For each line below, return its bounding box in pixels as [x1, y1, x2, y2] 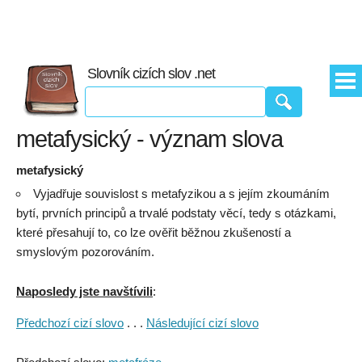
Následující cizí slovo [146, 316, 259, 330]
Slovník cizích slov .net [87, 65, 215, 82]
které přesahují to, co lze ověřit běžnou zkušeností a [16, 225, 291, 239]
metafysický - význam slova [16, 126, 283, 152]
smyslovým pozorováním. [16, 245, 154, 259]
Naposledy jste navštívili [16, 284, 153, 298]
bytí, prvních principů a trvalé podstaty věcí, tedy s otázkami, [16, 206, 336, 220]
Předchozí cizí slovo [16, 316, 124, 330]
